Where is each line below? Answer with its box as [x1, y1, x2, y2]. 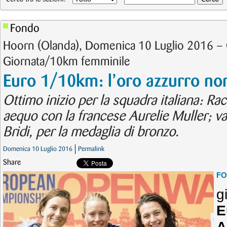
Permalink [78, 146, 104, 152]
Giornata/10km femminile [3, 56, 130, 67]
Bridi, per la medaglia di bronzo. [3, 126, 179, 139]
